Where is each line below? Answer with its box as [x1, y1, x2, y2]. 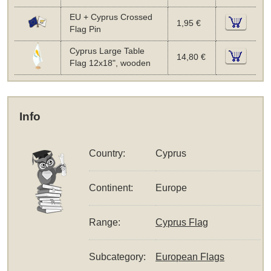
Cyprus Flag [155, 217, 209, 228]
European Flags [155, 252, 225, 263]
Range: [89, 217, 121, 228]
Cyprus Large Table [69, 46, 145, 56]
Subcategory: [89, 252, 146, 263]
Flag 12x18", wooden [69, 58, 151, 68]
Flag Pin [69, 24, 101, 34]
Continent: [89, 183, 134, 194]
